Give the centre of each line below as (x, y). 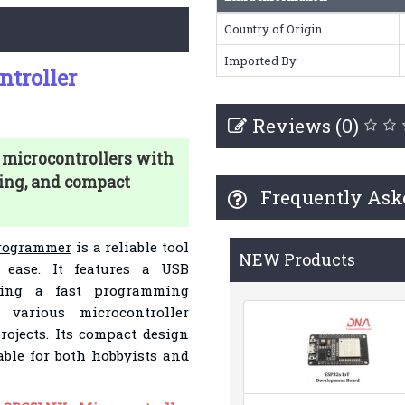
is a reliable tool (130, 247)
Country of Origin (273, 29)
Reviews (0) (305, 126)
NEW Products (297, 259)
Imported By (260, 61)
